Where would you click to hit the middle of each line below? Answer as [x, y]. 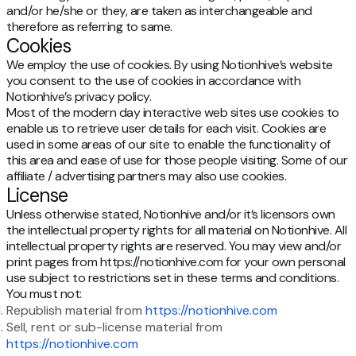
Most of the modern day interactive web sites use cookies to [173, 113]
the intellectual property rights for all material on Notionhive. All [176, 230]
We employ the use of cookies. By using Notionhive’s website [170, 65]
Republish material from [76, 311]
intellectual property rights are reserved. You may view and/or [174, 246]
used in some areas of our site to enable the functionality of [168, 145]
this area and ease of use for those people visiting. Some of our [177, 161]
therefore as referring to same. [89, 27]
